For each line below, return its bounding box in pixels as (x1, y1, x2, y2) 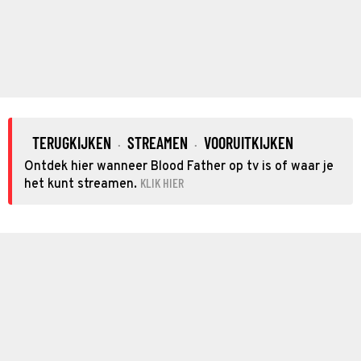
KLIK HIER (140, 174, 184, 190)
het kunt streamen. (24, 176, 137, 193)
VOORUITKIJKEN (204, 132, 293, 152)
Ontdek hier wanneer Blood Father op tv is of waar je (24, 158, 334, 175)
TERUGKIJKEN (32, 132, 111, 152)
